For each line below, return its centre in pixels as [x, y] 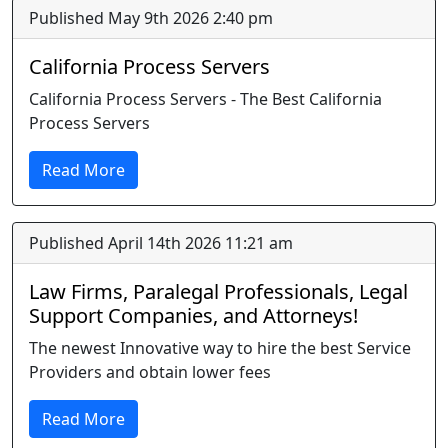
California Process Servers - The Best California [205, 99]
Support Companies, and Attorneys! [193, 315]
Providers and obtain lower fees [150, 372]
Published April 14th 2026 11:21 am [161, 243]
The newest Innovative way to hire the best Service [220, 348]
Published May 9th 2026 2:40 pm [151, 18]
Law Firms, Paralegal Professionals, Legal [218, 291]
